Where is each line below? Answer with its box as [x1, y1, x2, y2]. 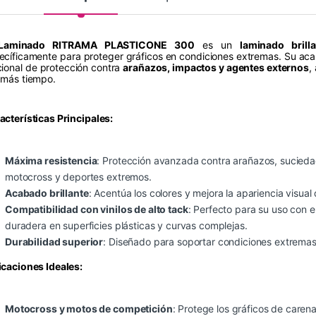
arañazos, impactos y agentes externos [123, 61, 309, 74]
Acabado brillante [5, 187, 89, 200]
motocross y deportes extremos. [5, 171, 152, 183]
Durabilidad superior [5, 236, 104, 248]
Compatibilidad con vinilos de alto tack [5, 203, 188, 216]
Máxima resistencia [5, 154, 97, 167]
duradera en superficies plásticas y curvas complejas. [5, 219, 248, 232]
